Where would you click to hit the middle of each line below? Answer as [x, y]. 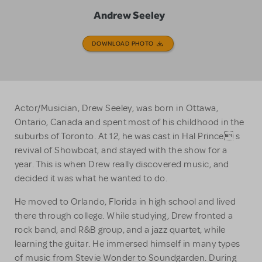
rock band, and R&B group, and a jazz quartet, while [120, 230]
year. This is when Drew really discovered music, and [122, 165]
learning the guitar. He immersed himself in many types [127, 244]
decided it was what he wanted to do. [91, 179]
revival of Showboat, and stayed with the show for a [121, 151]
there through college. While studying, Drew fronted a [124, 216]
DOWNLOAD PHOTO [123, 44]
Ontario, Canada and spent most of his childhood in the [130, 123]
